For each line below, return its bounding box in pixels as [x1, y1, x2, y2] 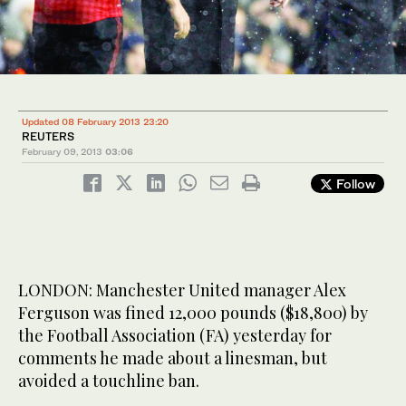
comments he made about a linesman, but [18, 347, 327, 370]
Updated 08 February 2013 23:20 [22, 116, 169, 128]
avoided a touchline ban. [18, 370, 199, 392]
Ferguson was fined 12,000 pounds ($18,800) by [18, 302, 368, 324]
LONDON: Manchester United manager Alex [18, 279, 346, 302]
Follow [333, 176, 375, 192]
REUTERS [22, 130, 74, 144]
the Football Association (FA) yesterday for [18, 324, 332, 347]
